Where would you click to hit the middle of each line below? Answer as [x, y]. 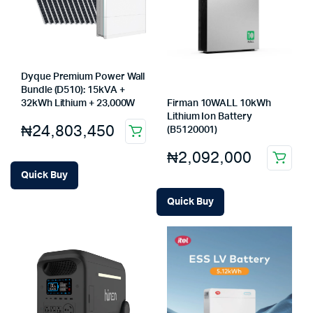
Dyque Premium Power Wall [83, 77]
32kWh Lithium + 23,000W [78, 104]
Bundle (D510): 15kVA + [73, 90]
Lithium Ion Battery [210, 117]
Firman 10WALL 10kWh [219, 103]
